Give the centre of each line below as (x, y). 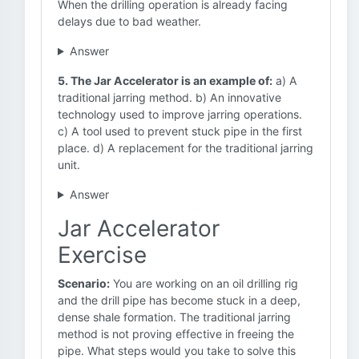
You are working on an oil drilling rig (204, 283)
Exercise (102, 255)
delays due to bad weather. (129, 21)
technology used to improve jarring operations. (180, 114)
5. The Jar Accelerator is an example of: (165, 81)
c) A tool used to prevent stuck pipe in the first (180, 131)
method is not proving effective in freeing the (176, 334)
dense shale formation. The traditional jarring (174, 317)
